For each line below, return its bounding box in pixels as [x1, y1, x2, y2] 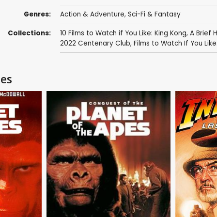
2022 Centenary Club [60, 38, 130, 48]
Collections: [7, 28, 51, 38]
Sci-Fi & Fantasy [127, 10, 181, 19]
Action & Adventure [60, 10, 124, 19]
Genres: [23, 10, 51, 19]
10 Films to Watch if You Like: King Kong [60, 28, 186, 38]
